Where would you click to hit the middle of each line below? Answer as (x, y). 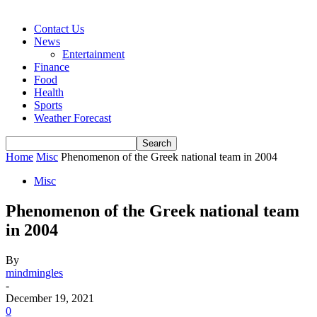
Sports (48, 105)
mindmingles (34, 272)
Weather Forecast (73, 118)
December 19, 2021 (50, 298)
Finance (52, 67)
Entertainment (93, 54)
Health (49, 92)
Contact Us (59, 29)
